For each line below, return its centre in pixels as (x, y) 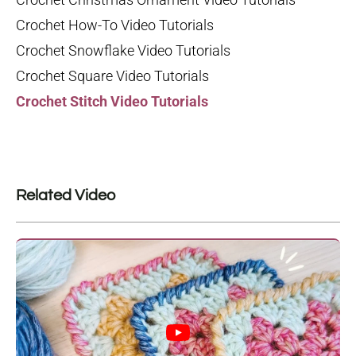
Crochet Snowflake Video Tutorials (123, 51)
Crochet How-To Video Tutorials (115, 25)
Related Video (66, 196)
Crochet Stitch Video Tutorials (112, 102)
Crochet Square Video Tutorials (112, 76)
